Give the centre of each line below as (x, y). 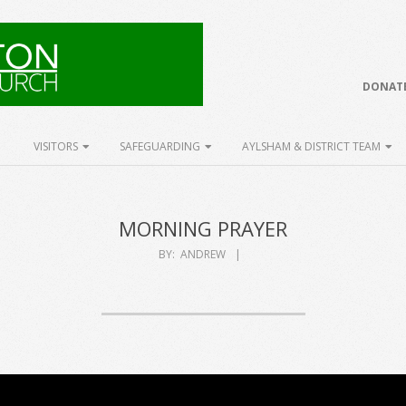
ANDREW (203, 254)
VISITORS (56, 146)
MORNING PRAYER (203, 228)
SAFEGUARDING (160, 146)
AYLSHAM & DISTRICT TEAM (311, 146)
